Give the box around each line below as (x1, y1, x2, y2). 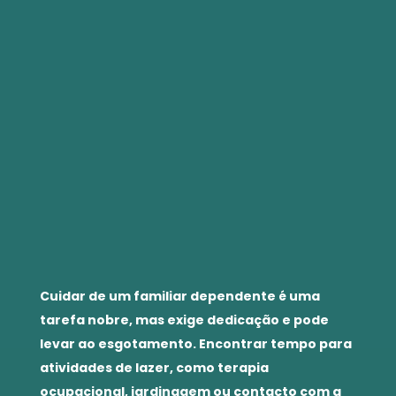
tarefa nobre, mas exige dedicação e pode (40, 310, 329, 329)
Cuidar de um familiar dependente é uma (40, 286, 320, 305)
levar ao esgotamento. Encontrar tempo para (40, 334, 352, 353)
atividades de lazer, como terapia (40, 358, 269, 377)
